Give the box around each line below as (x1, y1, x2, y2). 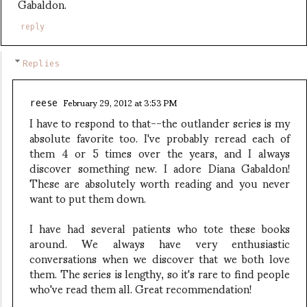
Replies (22, 57, 60, 69)
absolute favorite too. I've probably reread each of (29, 121, 290, 153)
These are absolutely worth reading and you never (29, 166, 290, 199)
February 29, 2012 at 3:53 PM (62, 88, 177, 115)
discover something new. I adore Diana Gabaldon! (29, 151, 290, 184)
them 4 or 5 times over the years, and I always (29, 136, 290, 169)
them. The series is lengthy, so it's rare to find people (29, 256, 290, 289)
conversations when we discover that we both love (29, 241, 290, 274)
